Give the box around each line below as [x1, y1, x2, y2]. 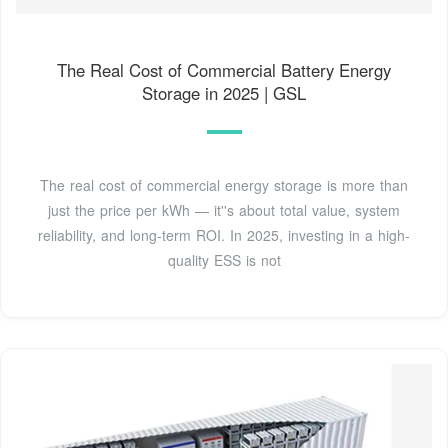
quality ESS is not [167, 249, 281, 270]
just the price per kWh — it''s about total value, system [48, 199, 400, 220]
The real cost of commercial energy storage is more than [40, 174, 408, 195]
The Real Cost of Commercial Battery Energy [57, 57, 391, 82]
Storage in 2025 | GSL [142, 80, 306, 105]
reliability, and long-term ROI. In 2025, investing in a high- [38, 224, 410, 245]
